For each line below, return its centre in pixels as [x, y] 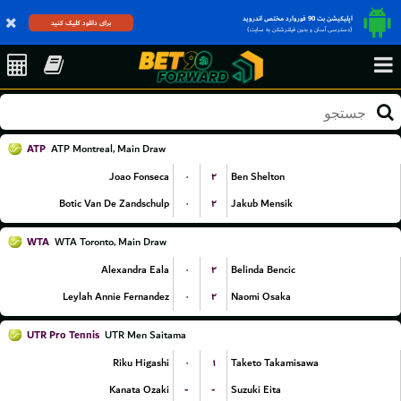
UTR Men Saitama [145, 335]
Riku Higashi [141, 363]
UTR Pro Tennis [63, 335]
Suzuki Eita [256, 390]
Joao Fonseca [139, 177]
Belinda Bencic [263, 270]
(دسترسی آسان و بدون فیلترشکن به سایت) [300, 30]
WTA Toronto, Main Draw [111, 242]
